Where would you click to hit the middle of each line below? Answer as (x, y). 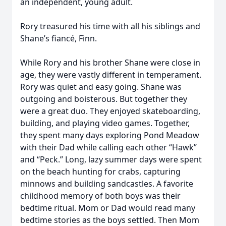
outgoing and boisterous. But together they (104, 99)
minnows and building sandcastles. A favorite (107, 184)
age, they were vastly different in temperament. (111, 75)
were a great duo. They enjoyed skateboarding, (110, 111)
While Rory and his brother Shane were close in (110, 63)
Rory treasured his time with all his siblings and (110, 26)
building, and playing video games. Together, (105, 123)
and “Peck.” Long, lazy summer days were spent (111, 159)
